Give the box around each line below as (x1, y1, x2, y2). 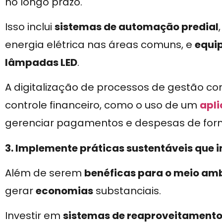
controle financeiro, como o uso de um (5, 98, 200, 112)
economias (36, 184, 93, 198)
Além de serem (5, 166, 84, 180)
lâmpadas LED (5, 55, 77, 69)
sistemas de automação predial (55, 19, 219, 34)
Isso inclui (5, 19, 55, 34)
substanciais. (93, 184, 161, 198)
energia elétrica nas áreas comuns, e (5, 37, 195, 52)
